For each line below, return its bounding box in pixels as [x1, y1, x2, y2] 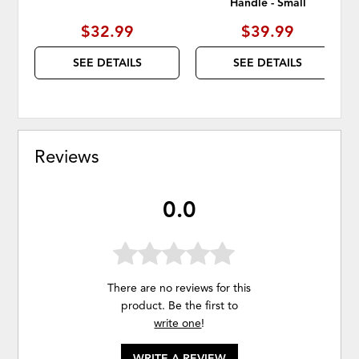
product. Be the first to [120, 298, 238, 313]
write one [154, 316, 202, 330]
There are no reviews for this [107, 280, 252, 295]
